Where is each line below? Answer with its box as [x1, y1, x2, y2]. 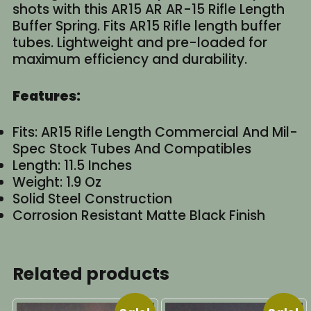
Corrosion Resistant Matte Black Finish [12, 206, 265, 226]
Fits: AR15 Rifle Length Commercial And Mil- [12, 123, 298, 142]
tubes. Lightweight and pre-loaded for [12, 33, 267, 53]
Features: [12, 86, 81, 106]
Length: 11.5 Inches [12, 156, 132, 176]
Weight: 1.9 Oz [12, 173, 101, 192]
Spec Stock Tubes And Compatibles [12, 140, 251, 159]
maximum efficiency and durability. [12, 50, 247, 69]
